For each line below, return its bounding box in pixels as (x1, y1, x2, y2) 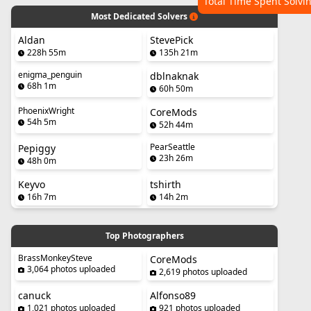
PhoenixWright (18, 105, 74, 117)
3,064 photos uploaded (27, 263, 115, 275)
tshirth (150, 178, 181, 191)
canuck (18, 289, 51, 302)
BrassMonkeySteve (18, 252, 92, 264)
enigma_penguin (18, 69, 82, 81)
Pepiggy (18, 142, 56, 155)
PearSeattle (150, 141, 195, 153)
